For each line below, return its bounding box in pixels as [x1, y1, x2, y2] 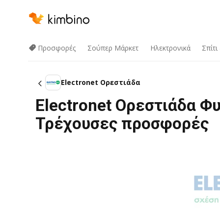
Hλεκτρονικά [150, 43, 191, 53]
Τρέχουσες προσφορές [35, 114, 209, 133]
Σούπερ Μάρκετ [87, 43, 138, 53]
